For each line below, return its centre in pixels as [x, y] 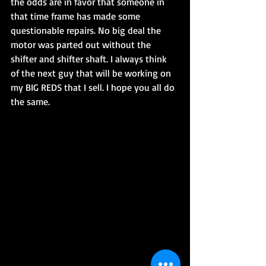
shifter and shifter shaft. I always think [90, 59]
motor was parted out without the [82, 45]
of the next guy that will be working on [92, 73]
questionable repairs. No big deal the [87, 30]
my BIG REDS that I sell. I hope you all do [94, 87]
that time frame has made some [77, 16]
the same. [30, 102]
